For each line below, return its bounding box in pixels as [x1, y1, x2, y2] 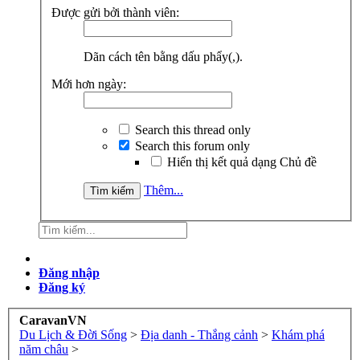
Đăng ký [39, 280, 85, 294]
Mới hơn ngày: [51, 76, 126, 91]
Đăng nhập [39, 265, 100, 280]
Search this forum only [132, 138, 250, 153]
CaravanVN [19, 313, 87, 328]
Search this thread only [132, 122, 251, 137]
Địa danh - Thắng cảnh [141, 328, 258, 342]
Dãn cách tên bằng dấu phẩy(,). [84, 49, 243, 63]
